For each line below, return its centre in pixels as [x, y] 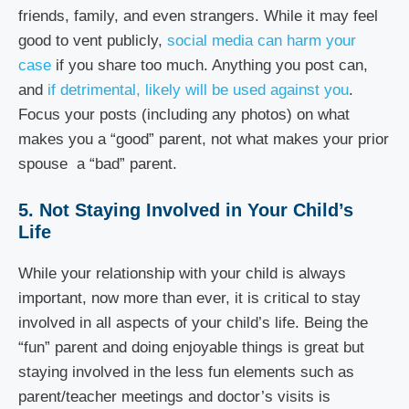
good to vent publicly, [93, 40]
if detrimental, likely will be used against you [196, 89]
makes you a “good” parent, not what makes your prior [204, 139]
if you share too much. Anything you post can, [210, 65]
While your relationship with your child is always [182, 273]
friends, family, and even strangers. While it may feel [198, 16]
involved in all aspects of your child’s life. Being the [193, 323]
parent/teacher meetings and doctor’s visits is [174, 397]
